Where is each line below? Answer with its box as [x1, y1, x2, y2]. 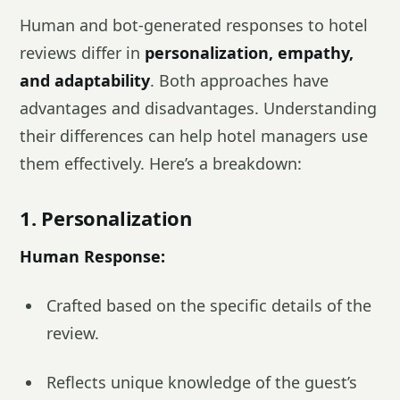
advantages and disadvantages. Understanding [20, 97, 377, 119]
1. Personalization [20, 204, 193, 231]
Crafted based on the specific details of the [46, 295, 371, 316]
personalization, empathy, [145, 42, 354, 63]
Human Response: [20, 246, 165, 267]
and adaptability [20, 70, 150, 91]
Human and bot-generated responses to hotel [20, 14, 368, 36]
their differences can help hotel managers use [20, 125, 368, 146]
